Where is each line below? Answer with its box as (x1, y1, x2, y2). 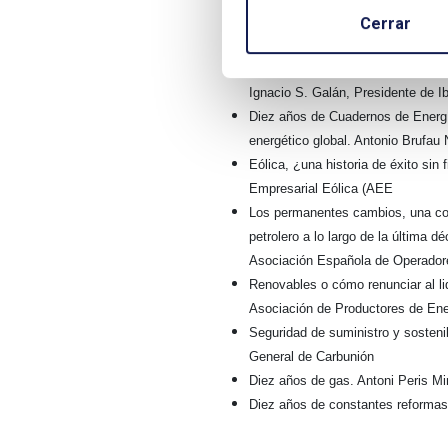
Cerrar (359, 14, 411, 34)
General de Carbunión (248, 349, 374, 365)
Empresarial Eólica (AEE (248, 181, 393, 197)
